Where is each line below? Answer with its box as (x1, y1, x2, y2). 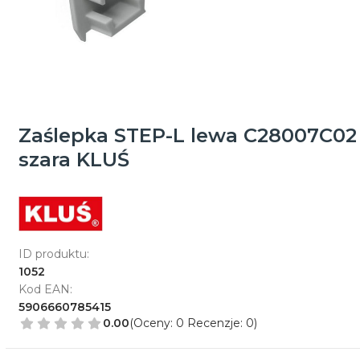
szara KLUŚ (18, 147, 129, 171)
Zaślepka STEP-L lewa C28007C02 (18, 123, 357, 147)
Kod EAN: (18, 281, 72, 297)
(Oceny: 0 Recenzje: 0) (129, 316, 257, 330)
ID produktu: (18, 246, 89, 261)
